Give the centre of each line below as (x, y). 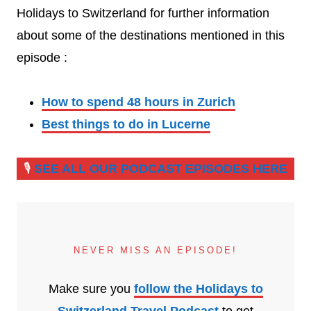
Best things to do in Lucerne (126, 124)
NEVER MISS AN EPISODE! (155, 250)
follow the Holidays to (198, 288)
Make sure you (91, 288)
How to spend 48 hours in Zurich (138, 102)
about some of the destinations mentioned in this (151, 35)
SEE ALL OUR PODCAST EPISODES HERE (161, 168)
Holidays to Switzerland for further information (143, 13)
